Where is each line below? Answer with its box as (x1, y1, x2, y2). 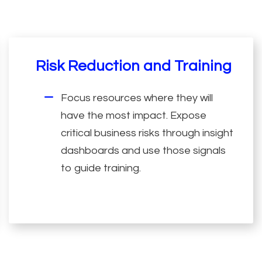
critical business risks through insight (60, 127, 233, 139)
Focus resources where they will (60, 92, 213, 104)
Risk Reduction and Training (36, 58, 232, 74)
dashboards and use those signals (60, 144, 226, 156)
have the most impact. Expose (60, 109, 206, 121)
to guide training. (60, 162, 141, 174)
